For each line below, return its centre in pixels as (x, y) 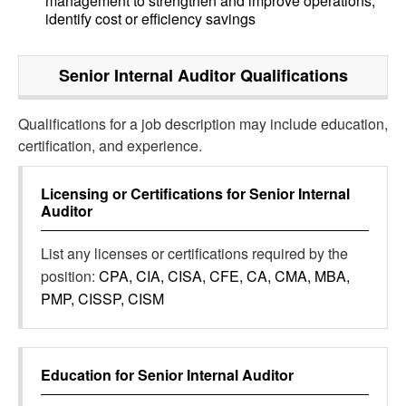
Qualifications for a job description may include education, (203, 124)
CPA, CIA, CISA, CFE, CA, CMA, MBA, (224, 276)
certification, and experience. (110, 145)
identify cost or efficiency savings (150, 19)
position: (70, 276)
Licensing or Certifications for (145, 193)
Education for (89, 375)
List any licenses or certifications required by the (194, 253)
